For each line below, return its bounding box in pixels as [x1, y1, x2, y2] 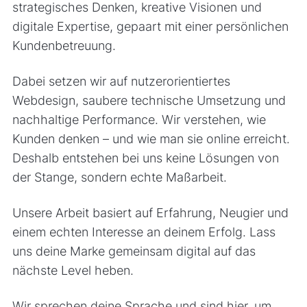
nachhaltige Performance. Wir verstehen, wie [12, 112, 266, 127]
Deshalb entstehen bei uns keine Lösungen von [12, 150, 279, 165]
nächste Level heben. [12, 262, 134, 278]
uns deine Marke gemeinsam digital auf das [12, 243, 256, 258]
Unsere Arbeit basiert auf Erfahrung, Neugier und [12, 205, 288, 220]
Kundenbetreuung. [12, 38, 116, 53]
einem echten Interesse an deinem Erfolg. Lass [12, 224, 275, 239]
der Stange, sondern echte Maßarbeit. [12, 169, 227, 184]
